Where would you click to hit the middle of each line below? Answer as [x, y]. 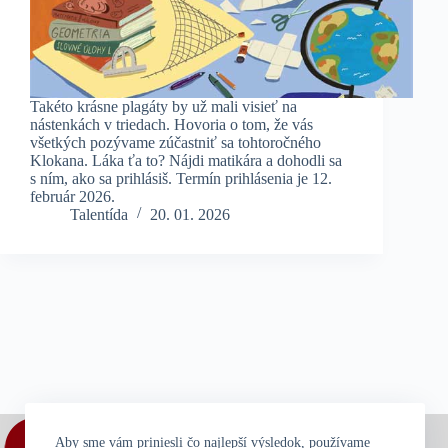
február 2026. [72, 196]
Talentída [99, 214]
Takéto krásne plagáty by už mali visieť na [163, 106]
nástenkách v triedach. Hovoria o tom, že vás [171, 124]
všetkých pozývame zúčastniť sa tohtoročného [175, 142]
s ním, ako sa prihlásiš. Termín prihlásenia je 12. [181, 178]
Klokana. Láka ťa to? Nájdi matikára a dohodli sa [186, 160]
